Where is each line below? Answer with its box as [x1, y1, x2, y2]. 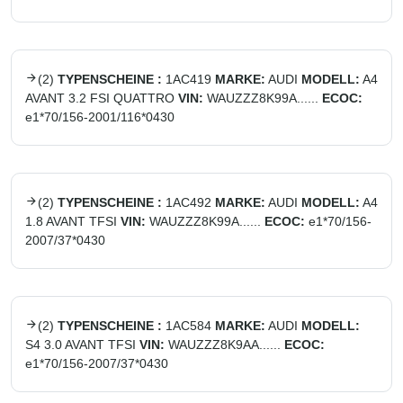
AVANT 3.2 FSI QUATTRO [25, 91, 175, 105]
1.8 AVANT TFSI [25, 214, 117, 228]
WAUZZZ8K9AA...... [168, 337, 281, 352]
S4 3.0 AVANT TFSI [25, 337, 136, 352]
